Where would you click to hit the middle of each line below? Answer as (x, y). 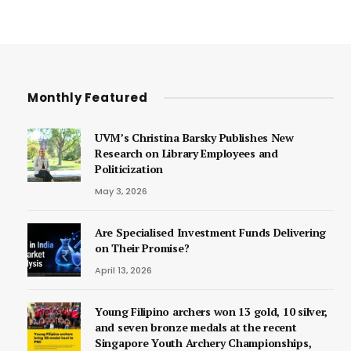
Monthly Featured (88, 97)
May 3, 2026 (121, 191)
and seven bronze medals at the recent (196, 327)
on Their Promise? (142, 248)
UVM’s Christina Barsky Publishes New (194, 137)
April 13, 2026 (123, 270)
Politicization (129, 168)
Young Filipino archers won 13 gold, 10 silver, (212, 311)
